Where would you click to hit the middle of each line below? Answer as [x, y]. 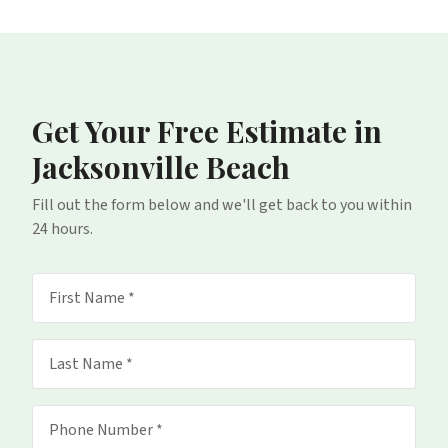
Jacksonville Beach [161, 167]
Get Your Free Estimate [189, 131]
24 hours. [62, 229]
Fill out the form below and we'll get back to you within [222, 205]
